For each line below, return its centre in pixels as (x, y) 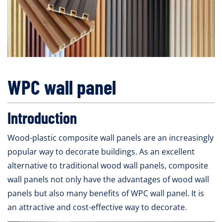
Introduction (42, 117)
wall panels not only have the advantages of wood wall (108, 179)
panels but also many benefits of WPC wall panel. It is (106, 193)
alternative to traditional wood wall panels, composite (108, 165)
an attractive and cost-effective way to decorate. (97, 207)
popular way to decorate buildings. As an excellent (101, 151)
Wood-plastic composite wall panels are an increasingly (111, 138)
